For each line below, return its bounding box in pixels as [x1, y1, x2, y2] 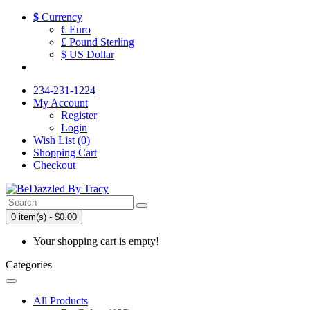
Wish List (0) [33, 134, 90, 146]
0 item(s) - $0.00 [11, 212, 77, 222]
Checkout [33, 159, 75, 171]
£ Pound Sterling [61, 36, 134, 48]
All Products [33, 295, 88, 307]
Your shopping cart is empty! [33, 235, 159, 247]
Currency [42, 11, 82, 23]
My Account [33, 97, 88, 109]
